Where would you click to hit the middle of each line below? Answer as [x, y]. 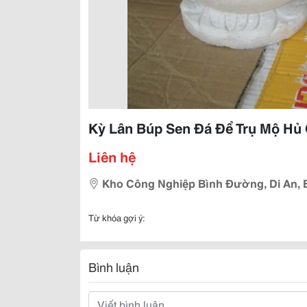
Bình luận [114, 267]
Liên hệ [112, 156]
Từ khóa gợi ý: [117, 217]
